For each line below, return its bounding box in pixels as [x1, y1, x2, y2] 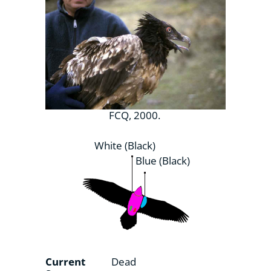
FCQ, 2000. [108, 108, 163, 122]
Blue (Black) [135, 153, 190, 168]
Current [45, 254, 85, 269]
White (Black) [94, 138, 155, 152]
